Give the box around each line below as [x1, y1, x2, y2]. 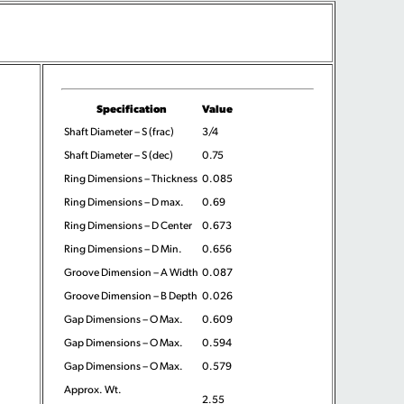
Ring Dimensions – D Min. [64, 241, 183, 255]
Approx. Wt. [64, 381, 123, 396]
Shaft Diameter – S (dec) [64, 147, 174, 161]
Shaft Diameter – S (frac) [64, 124, 175, 138]
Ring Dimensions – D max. [64, 194, 185, 208]
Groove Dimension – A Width [64, 264, 199, 279]
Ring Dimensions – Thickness [64, 170, 198, 185]
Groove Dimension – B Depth [64, 288, 198, 302]
